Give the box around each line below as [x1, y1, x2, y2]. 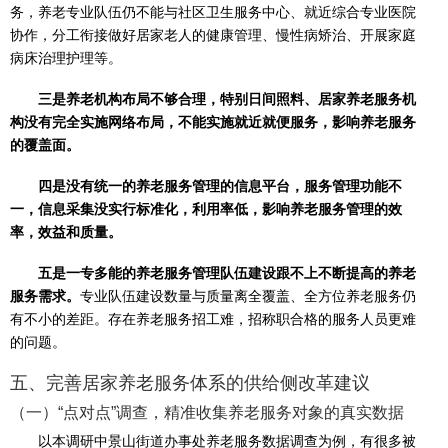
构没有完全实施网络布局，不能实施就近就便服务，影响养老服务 [10, 114, 416, 131]
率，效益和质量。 [10, 224, 122, 241]
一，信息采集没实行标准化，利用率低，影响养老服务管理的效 [10, 201, 402, 218]
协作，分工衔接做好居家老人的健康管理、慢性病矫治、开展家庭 [10, 27, 416, 44]
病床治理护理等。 [10, 50, 122, 67]
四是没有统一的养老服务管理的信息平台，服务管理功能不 [38, 178, 402, 195]
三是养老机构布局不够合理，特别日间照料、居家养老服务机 [38, 91, 416, 108]
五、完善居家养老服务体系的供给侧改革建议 [10, 373, 370, 394]
